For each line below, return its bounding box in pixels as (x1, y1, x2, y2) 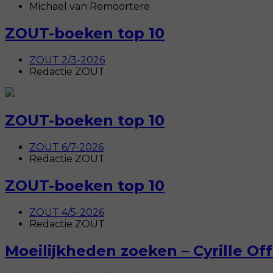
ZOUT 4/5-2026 (29, 206, 104, 218)
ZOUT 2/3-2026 (29, 54, 105, 66)
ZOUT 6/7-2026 (29, 141, 104, 153)
